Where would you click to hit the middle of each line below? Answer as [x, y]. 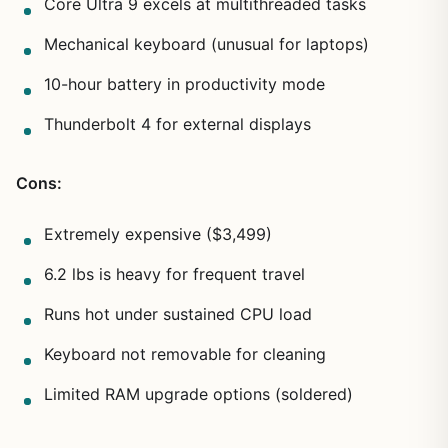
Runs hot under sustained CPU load [178, 313]
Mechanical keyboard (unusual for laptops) [206, 43]
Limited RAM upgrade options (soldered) [198, 393]
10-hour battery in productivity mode [184, 83]
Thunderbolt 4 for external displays [177, 123]
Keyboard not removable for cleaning [185, 353]
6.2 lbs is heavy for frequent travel [174, 273]
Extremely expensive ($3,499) [158, 233]
